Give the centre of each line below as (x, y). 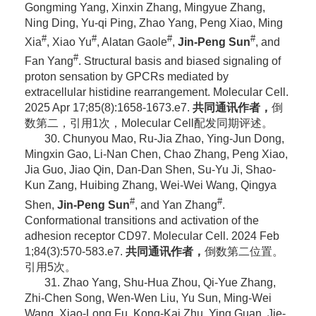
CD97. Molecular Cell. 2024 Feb (198, 236)
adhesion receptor (71, 236)
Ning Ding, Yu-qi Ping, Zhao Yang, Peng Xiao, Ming (153, 23)
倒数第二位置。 (244, 251)
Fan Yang (49, 61)
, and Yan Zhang (176, 205)
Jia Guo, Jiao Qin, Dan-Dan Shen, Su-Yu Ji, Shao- (150, 170)
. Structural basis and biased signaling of (179, 61)
